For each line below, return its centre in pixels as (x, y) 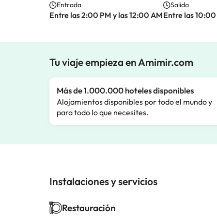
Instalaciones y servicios (103, 181)
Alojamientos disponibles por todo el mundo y (134, 102)
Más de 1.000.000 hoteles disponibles (125, 90)
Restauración (89, 208)
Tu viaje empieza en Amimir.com (121, 62)
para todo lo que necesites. (103, 112)
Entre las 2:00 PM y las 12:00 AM (106, 15)
